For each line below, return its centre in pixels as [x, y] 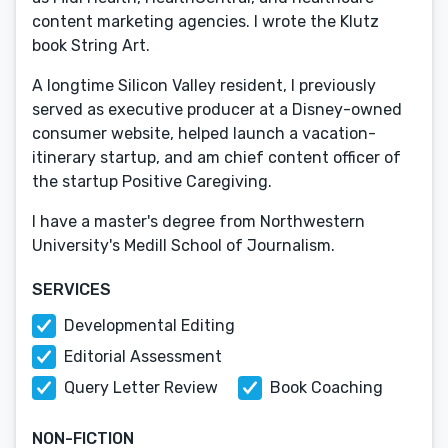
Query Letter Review [141, 387]
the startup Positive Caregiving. [152, 181]
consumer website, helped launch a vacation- [204, 133]
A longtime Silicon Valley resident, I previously [204, 85]
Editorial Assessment [143, 356]
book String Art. [91, 45]
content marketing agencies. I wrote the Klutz [205, 21]
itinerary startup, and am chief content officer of [216, 157]
